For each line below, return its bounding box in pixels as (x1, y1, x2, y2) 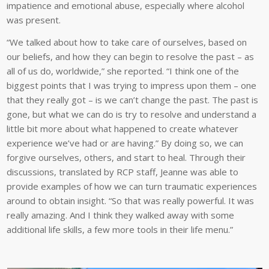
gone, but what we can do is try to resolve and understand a (7, 107, 257, 120)
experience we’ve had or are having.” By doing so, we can (7, 136, 244, 149)
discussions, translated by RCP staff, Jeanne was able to (7, 165, 239, 178)
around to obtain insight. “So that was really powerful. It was (7, 194, 255, 207)
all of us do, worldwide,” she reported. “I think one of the (7, 64, 240, 77)
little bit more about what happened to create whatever (7, 122, 239, 134)
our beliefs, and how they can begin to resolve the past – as (7, 50, 255, 62)
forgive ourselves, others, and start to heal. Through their (7, 151, 246, 163)
